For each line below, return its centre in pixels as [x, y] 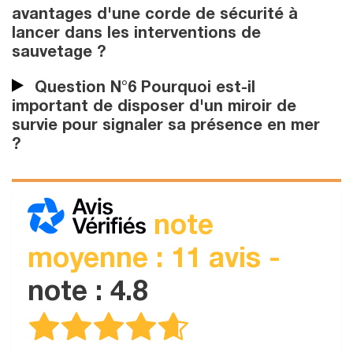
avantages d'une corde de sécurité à [155, 15]
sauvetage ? [59, 53]
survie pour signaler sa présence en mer [166, 126]
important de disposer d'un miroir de [154, 108]
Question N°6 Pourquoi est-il [143, 89]
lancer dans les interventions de [136, 34]
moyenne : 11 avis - [154, 262]
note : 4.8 [87, 295]
